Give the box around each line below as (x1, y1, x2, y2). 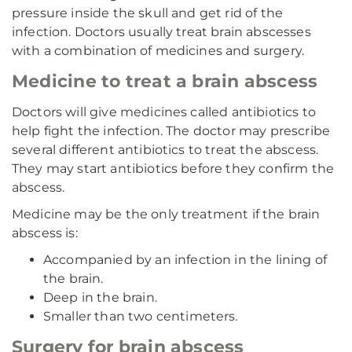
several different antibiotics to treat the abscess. (12, 142, 319, 157)
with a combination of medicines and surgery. (12, 43, 305, 58)
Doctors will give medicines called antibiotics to (12, 104, 316, 119)
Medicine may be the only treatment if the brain (12, 207, 321, 222)
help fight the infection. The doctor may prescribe (12, 123, 331, 138)
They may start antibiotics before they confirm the (12, 161, 335, 176)
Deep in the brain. (43, 290, 157, 305)
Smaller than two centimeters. (43, 309, 238, 324)
